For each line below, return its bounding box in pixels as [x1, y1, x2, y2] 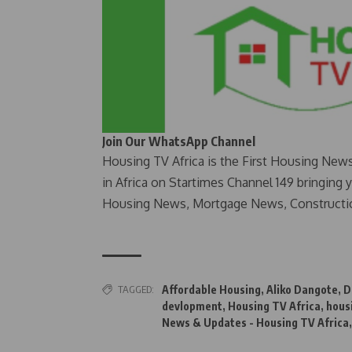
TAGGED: [118, 283, 154, 296]
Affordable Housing [162, 283, 261, 297]
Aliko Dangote [266, 283, 338, 297]
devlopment [162, 299, 222, 313]
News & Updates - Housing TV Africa [162, 316, 349, 330]
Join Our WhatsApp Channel [102, 134, 255, 150]
